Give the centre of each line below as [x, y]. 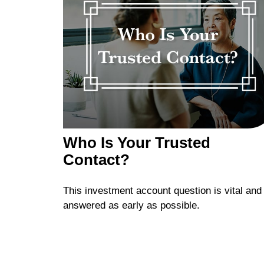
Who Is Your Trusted [137, 142]
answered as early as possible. [131, 206]
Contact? [96, 159]
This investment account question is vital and [162, 191]
